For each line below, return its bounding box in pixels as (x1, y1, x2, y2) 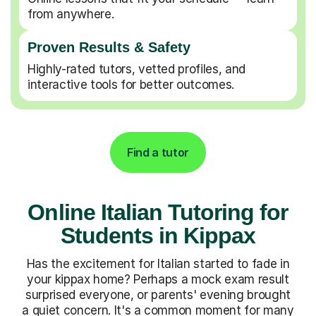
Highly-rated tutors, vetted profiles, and (28, 61, 246, 76)
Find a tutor (126, 145, 190, 159)
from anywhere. (28, 6, 114, 21)
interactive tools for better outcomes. (28, 77, 235, 92)
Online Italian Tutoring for (28, 199, 288, 225)
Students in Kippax (60, 222, 256, 248)
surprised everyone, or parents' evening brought (25, 287, 291, 302)
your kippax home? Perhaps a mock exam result (27, 272, 289, 286)
